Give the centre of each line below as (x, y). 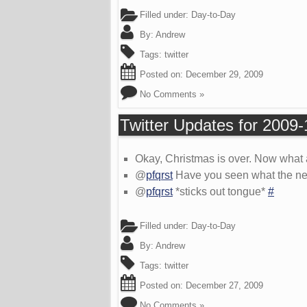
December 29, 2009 (224, 75)
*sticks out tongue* (220, 192)
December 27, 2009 (224, 286)
